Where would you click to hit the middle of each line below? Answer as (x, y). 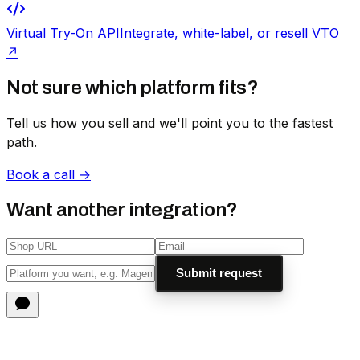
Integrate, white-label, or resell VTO (229, 33)
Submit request (219, 272)
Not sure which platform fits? (133, 87)
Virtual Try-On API (63, 33)
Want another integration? (122, 209)
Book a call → (49, 174)
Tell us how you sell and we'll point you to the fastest (170, 123)
